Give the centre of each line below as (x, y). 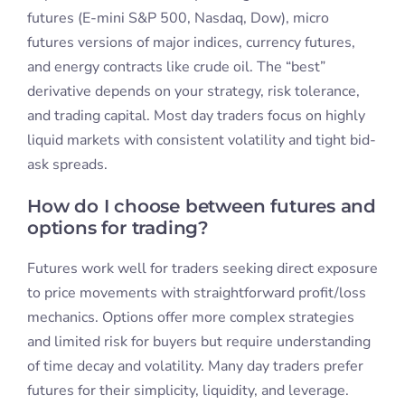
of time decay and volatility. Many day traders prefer (195, 367)
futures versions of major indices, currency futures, (191, 43)
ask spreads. (67, 165)
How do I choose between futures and (201, 207)
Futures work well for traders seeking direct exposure (202, 269)
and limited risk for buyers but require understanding (198, 342)
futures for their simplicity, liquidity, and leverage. (188, 391)
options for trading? (118, 228)
